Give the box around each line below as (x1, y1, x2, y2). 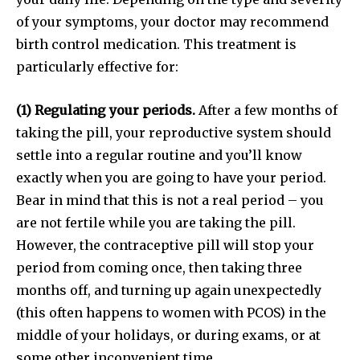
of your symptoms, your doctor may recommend (16, 14, 329, 31)
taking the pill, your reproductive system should (16, 125, 331, 141)
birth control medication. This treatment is (16, 36, 297, 53)
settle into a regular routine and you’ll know (16, 147, 302, 164)
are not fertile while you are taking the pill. (16, 215, 296, 231)
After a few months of (195, 102, 337, 119)
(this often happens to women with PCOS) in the (16, 305, 326, 321)
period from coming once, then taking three (16, 260, 302, 276)
